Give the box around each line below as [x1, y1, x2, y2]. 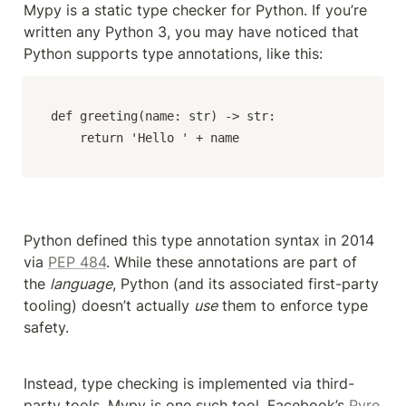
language [50, 274, 112, 293]
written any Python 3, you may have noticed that [24, 22, 359, 41]
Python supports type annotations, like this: [24, 43, 323, 63]
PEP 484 [48, 252, 106, 271]
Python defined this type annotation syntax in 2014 [24, 230, 374, 249]
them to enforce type [217, 295, 368, 314]
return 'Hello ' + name [51, 130, 239, 145]
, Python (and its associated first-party [112, 274, 379, 293]
